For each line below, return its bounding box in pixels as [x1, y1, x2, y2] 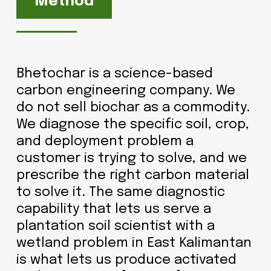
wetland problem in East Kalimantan [16, 236, 252, 250]
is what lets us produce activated [16, 253, 237, 267]
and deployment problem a [16, 134, 194, 148]
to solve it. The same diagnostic [16, 185, 225, 199]
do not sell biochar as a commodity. [16, 100, 250, 114]
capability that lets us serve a [16, 202, 211, 216]
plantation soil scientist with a [16, 219, 215, 233]
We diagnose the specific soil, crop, [16, 117, 249, 131]
